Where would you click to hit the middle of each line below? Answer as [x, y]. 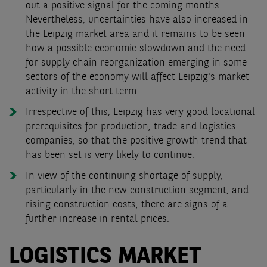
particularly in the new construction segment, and [137, 190]
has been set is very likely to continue [109, 155]
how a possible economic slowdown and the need [136, 48]
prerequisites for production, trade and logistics [131, 126]
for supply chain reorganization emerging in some [136, 63]
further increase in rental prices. [97, 219]
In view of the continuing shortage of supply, [124, 176]
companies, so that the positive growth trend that [136, 141]
